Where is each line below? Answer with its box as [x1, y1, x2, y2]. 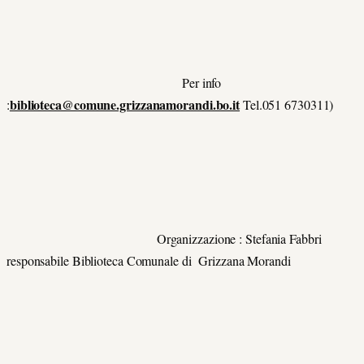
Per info [6, 73, 226, 91]
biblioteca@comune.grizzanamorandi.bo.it [9, 94, 240, 114]
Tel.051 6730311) [240, 95, 342, 113]
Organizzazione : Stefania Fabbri [6, 230, 322, 248]
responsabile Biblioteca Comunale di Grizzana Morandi [6, 252, 298, 270]
